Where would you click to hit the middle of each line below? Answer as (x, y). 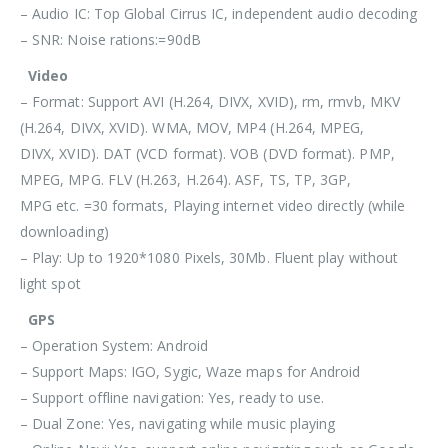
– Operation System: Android (114, 345)
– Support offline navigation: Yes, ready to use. (172, 397)
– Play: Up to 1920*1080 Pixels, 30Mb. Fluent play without (209, 257)
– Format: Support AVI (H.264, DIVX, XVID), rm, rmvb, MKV (210, 101)
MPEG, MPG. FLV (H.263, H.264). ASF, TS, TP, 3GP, (186, 179)
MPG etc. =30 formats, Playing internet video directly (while (213, 205)
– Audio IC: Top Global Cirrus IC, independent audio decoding (219, 13)
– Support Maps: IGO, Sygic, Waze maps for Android (190, 371)
